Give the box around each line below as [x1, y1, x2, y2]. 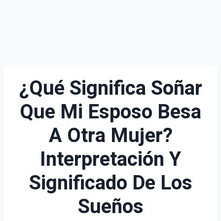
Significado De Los [29, 169, 192, 198]
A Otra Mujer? [48, 121, 173, 150]
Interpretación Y [40, 145, 181, 174]
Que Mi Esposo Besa [20, 98, 201, 127]
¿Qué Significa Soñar [19, 74, 202, 103]
